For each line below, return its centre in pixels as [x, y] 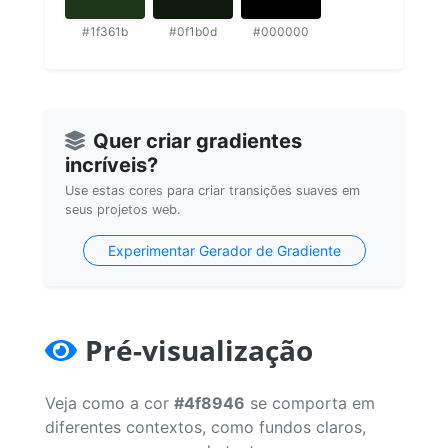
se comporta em [310, 402]
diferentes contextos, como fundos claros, [205, 426]
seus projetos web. [123, 209]
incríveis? [111, 164]
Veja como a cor [109, 402]
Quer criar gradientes [197, 140]
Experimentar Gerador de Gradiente [224, 250]
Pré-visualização [199, 349]
